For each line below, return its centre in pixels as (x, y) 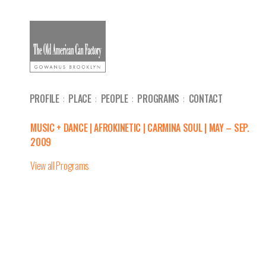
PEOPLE (114, 98)
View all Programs (60, 166)
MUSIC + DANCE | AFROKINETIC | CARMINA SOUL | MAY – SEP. (140, 128)
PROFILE (44, 98)
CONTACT (205, 98)
